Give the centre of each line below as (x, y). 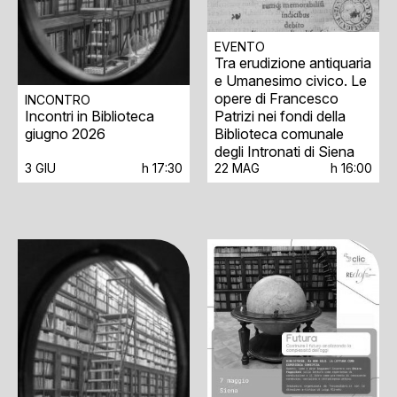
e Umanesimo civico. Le (291, 80)
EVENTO (240, 46)
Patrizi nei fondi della (280, 116)
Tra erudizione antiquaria (293, 62)
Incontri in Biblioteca (90, 117)
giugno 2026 (65, 134)
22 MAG (237, 167)
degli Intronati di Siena (284, 151)
